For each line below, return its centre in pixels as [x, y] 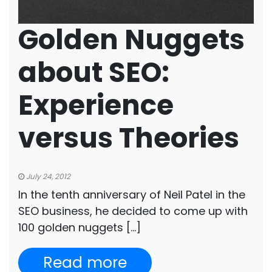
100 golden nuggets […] [80, 227]
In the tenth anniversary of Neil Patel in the [132, 195]
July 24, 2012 [47, 176]
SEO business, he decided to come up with [133, 211]
